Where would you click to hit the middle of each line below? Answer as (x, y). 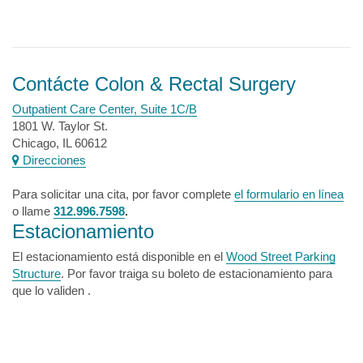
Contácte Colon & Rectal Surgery (154, 84)
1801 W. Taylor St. (60, 126)
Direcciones (53, 160)
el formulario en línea (289, 194)
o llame (33, 211)
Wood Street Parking (281, 256)
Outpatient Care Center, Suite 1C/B (105, 109)
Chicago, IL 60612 (60, 143)
